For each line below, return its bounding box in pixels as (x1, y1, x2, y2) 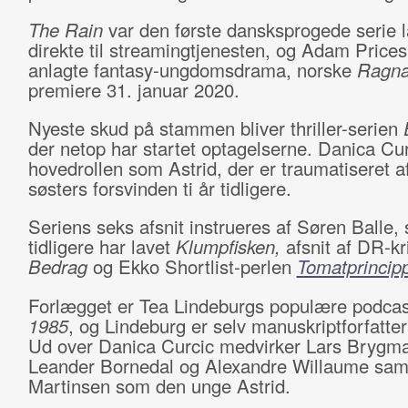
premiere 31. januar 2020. (27, 76, 240, 103)
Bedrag (27, 253, 87, 280)
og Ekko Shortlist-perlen (87, 253, 297, 280)
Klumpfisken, (175, 233, 286, 260)
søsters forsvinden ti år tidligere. (27, 175, 291, 201)
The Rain (27, 16, 108, 43)
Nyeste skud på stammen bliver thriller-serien (27, 115, 403, 141)
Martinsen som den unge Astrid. (27, 372, 291, 399)
